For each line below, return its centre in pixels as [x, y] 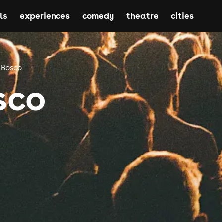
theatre [142, 16]
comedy [98, 16]
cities [182, 16]
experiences [45, 16]
